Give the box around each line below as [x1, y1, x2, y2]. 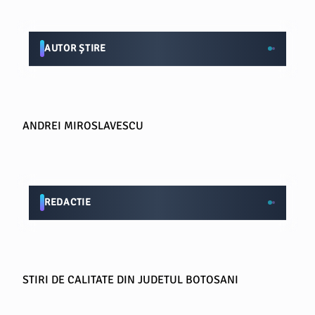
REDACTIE [44, 196, 91, 208]
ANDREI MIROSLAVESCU [22, 119, 143, 133]
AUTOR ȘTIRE [44, 42, 106, 54]
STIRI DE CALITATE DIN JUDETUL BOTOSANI [22, 273, 238, 287]
